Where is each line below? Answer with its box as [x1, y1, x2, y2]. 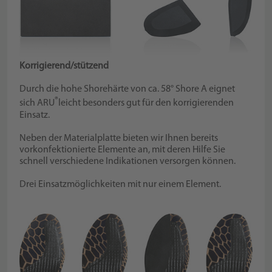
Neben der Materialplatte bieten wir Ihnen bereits [19, 133, 219, 143]
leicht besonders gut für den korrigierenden [58, 98, 234, 109]
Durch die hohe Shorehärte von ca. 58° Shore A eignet [19, 84, 236, 95]
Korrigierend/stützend [19, 61, 109, 72]
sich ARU [19, 98, 55, 109]
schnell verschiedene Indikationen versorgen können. [19, 156, 236, 166]
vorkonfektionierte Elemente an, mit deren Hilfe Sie [19, 144, 226, 155]
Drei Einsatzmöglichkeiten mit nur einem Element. [19, 179, 222, 189]
